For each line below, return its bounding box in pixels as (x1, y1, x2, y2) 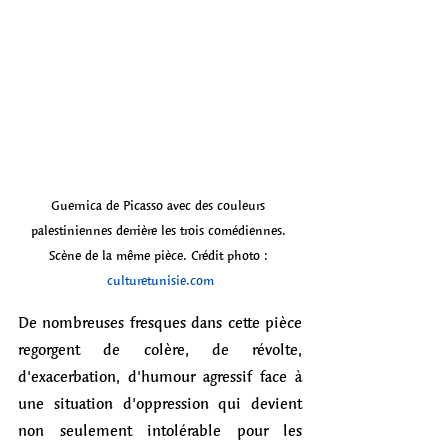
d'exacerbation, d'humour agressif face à (18, 362, 302, 390)
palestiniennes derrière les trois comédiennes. (30, 219, 290, 242)
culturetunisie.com (106, 269, 214, 292)
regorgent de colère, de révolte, (18, 335, 302, 363)
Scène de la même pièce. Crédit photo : (48, 244, 272, 267)
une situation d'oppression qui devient (18, 389, 302, 417)
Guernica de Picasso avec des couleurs (51, 194, 269, 217)
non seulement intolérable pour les (18, 416, 302, 444)
